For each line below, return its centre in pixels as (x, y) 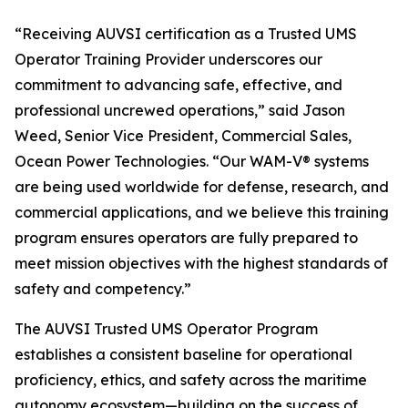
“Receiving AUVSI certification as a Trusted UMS (186, 34)
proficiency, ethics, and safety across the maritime (191, 380)
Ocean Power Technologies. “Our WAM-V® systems (192, 161)
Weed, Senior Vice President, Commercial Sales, (183, 136)
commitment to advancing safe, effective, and (178, 85)
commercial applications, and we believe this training (202, 212)
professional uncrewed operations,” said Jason (180, 110)
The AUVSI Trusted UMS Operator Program (166, 329)
